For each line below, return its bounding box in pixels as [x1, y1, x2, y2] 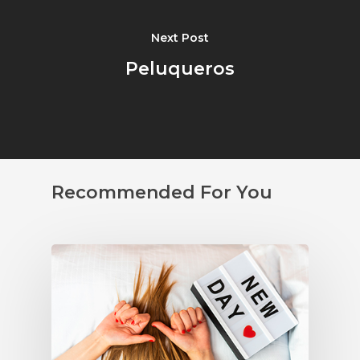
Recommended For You [51, 182, 272, 204]
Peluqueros [125, 58, 235, 80]
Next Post [151, 31, 209, 46]
